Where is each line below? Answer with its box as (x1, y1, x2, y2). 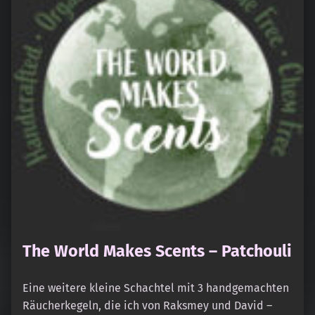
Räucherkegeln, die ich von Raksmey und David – (22, 298, 272, 312)
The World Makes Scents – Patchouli (22, 240, 292, 261)
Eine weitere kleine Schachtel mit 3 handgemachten (22, 281, 289, 295)
